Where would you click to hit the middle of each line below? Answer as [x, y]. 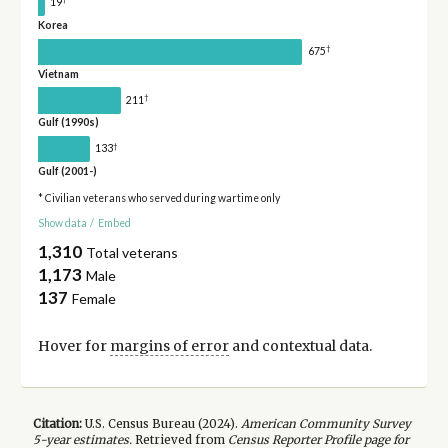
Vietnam [58, 73]
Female [94, 299]
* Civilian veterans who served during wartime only [158, 198]
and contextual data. [300, 346]
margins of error [169, 346]
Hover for [73, 346]
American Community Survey [325, 423]
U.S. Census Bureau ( [141, 423]
